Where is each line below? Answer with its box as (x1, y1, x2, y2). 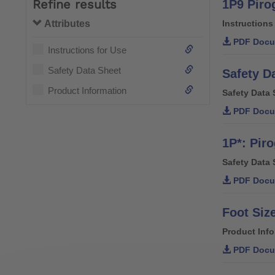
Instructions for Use (48, 45, 126, 56)
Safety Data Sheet (48, 65, 121, 76)
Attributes (42, 18, 90, 29)
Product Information (48, 85, 126, 96)
